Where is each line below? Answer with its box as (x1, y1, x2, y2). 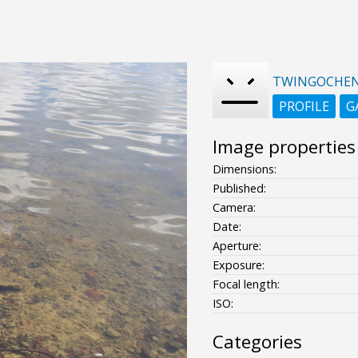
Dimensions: (212, 161, 276, 177)
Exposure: (212, 257, 265, 272)
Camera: (212, 199, 256, 215)
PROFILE (278, 97, 329, 115)
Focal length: (212, 276, 280, 292)
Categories (212, 328, 302, 354)
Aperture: (212, 237, 261, 253)
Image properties (212, 133, 356, 159)
